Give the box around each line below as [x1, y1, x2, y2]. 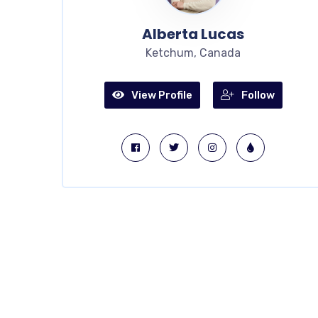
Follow [241, 89, 275, 102]
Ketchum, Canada [146, 46, 241, 60]
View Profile [131, 89, 192, 102]
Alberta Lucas [142, 24, 244, 44]
